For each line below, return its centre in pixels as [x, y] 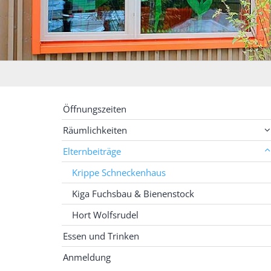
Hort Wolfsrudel [105, 214]
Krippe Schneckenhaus [119, 172]
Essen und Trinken [101, 236]
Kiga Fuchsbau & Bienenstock [133, 193]
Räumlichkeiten [95, 130]
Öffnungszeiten [95, 109]
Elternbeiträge [92, 151]
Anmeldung [87, 257]
